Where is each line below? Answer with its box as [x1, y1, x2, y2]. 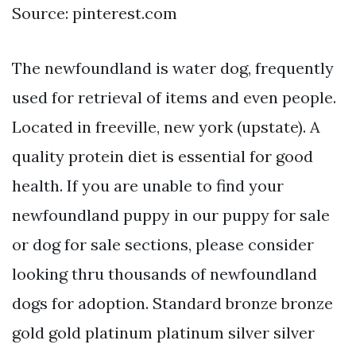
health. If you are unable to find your [12, 176, 284, 196]
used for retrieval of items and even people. [12, 87, 336, 108]
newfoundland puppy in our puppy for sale [12, 205, 330, 226]
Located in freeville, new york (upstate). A [12, 117, 320, 137]
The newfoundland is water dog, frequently [12, 58, 334, 79]
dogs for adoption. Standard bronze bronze [12, 293, 333, 314]
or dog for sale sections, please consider [12, 234, 314, 255]
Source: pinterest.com [12, 3, 177, 24]
